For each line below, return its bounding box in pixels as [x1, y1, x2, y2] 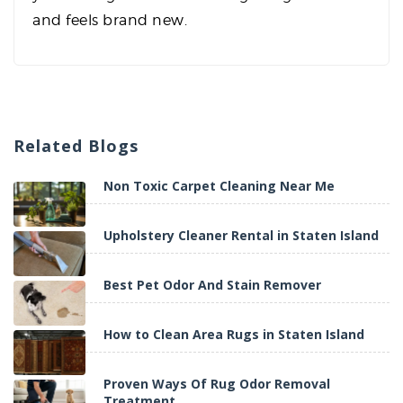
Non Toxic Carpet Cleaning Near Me [103, 177, 335, 195]
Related [13, 135, 88, 157]
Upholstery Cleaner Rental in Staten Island [103, 227, 379, 245]
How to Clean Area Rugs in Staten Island [103, 326, 364, 344]
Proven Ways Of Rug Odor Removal [103, 375, 330, 393]
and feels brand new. [32, 12, 187, 30]
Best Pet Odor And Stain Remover [103, 276, 321, 294]
